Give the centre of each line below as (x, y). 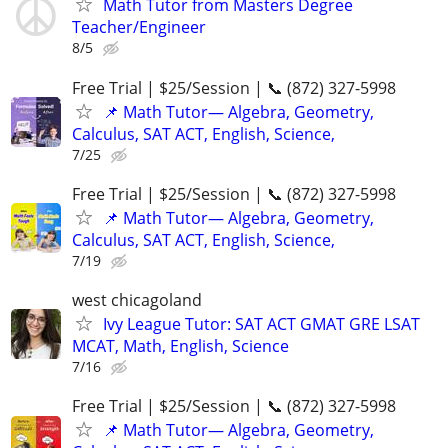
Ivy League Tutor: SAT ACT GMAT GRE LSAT (261, 323)
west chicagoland (137, 299)
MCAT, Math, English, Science (180, 345)
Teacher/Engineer (139, 27)
